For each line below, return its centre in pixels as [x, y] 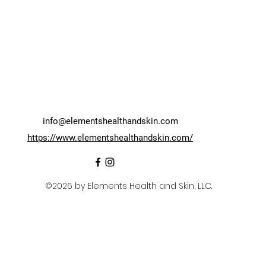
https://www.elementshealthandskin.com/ [110, 138]
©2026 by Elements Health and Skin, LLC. [128, 186]
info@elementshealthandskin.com [110, 121]
